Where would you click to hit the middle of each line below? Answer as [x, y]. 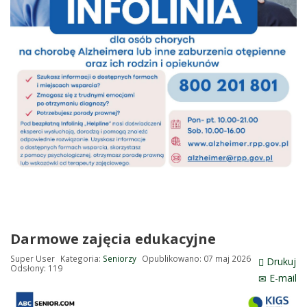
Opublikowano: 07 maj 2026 [196, 259]
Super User [33, 259]
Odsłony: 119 [36, 268]
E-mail [282, 278]
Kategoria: [82, 259]
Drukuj [280, 262]
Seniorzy [120, 259]
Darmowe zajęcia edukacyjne [113, 239]
